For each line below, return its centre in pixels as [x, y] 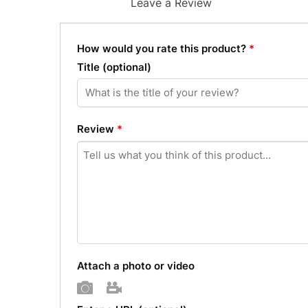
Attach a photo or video [136, 266]
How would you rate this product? [163, 49]
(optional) [127, 67]
